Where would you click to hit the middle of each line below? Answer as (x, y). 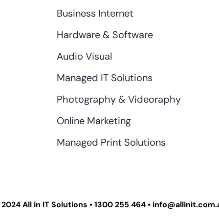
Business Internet (95, 13)
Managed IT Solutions (105, 77)
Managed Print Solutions (111, 142)
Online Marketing (94, 120)
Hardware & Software (105, 34)
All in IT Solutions (55, 204)
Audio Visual (85, 56)
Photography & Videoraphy (119, 99)
